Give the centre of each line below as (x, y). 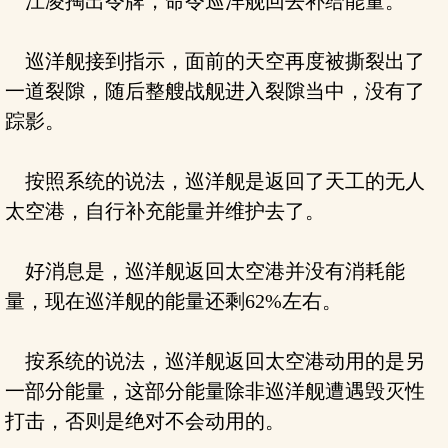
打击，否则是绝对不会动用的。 (145, 421)
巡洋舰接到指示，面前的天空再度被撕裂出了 (215, 61)
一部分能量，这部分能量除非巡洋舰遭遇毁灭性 (215, 391)
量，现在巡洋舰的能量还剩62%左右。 (173, 301)
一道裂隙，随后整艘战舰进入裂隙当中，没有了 (215, 91)
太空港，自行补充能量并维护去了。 (165, 211)
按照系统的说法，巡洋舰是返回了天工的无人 (215, 181)
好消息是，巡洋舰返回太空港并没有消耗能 (205, 271)
